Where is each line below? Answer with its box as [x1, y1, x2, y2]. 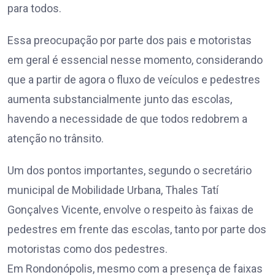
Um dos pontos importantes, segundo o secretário [7, 163, 252, 177]
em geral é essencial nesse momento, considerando [7, 53, 263, 66]
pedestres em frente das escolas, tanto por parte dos [7, 222, 266, 236]
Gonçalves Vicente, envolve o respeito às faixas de [7, 203, 254, 216]
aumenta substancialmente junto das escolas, [7, 92, 232, 106]
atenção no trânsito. [7, 131, 104, 145]
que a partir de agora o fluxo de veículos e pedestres [7, 72, 260, 86]
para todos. [7, 1, 61, 15]
